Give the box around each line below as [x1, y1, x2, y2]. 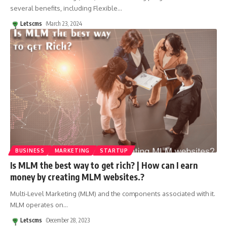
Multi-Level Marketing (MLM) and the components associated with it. [10, 190, 215, 198]
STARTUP [99, 147, 128, 154]
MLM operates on [10, 201, 63, 209]
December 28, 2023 [46, 216, 90, 224]
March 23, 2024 [46, 19, 83, 27]
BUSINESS [15, 147, 45, 154]
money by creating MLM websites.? [10, 171, 144, 183]
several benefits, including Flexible [10, 4, 118, 12]
